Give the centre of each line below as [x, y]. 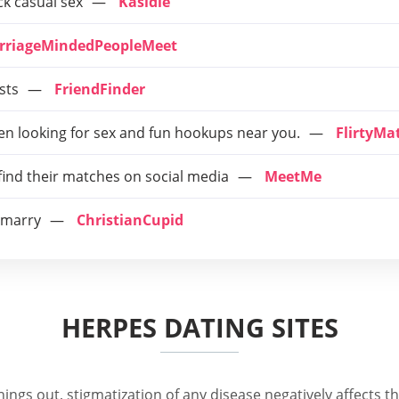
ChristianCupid [130, 220]
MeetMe [293, 176]
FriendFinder [100, 89]
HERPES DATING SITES [199, 327]
